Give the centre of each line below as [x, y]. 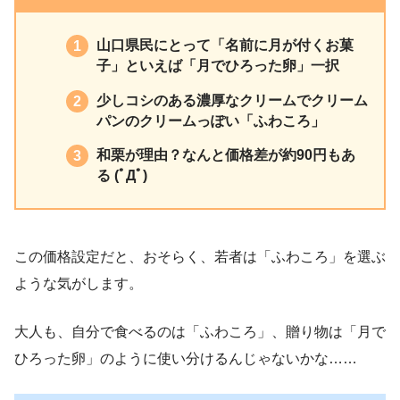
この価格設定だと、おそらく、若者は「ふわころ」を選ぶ [200, 257]
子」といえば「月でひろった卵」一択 [217, 66]
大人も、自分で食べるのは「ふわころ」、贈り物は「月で [200, 332]
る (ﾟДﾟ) [121, 176]
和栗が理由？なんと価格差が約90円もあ [225, 155]
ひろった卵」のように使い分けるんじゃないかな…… [186, 359]
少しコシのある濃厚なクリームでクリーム [232, 100]
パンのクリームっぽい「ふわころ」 [210, 121]
